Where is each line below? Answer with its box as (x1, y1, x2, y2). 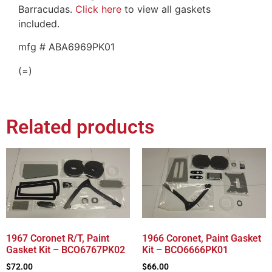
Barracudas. (18, 2, 75, 15)
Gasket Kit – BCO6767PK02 (6, 243, 125, 256)
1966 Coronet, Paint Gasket (142, 232, 261, 244)
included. (18, 17, 59, 30)
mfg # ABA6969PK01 (18, 41, 115, 53)
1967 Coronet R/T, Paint (6, 232, 109, 244)
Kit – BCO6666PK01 (142, 243, 228, 256)
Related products (6, 115, 154, 138)
